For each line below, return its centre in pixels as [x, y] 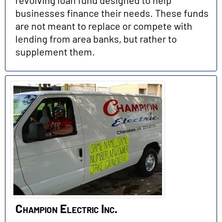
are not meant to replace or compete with [104, 26]
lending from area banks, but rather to [96, 38]
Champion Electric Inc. [66, 208]
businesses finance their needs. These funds [112, 13]
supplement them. [55, 51]
